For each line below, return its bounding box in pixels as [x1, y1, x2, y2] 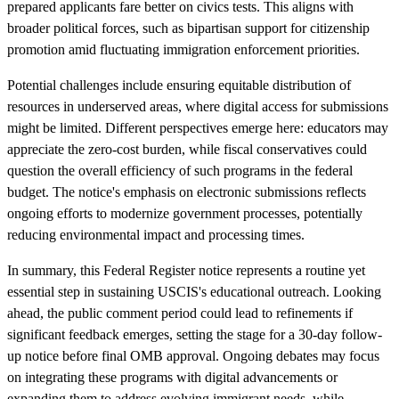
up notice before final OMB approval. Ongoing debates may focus [7, 347, 379, 363]
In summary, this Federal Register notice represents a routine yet [7, 262, 365, 278]
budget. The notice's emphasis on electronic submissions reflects [7, 183, 366, 199]
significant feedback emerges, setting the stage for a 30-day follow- [7, 326, 382, 342]
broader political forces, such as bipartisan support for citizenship [7, 20, 370, 36]
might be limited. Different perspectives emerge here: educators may [7, 119, 388, 135]
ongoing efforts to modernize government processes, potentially [7, 205, 362, 221]
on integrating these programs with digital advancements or [7, 369, 338, 385]
